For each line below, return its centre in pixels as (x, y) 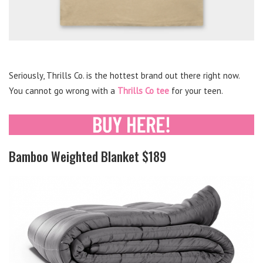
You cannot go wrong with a (63, 90)
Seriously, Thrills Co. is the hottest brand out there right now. (124, 75)
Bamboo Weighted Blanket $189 (87, 156)
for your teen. (196, 90)
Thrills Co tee (143, 90)
